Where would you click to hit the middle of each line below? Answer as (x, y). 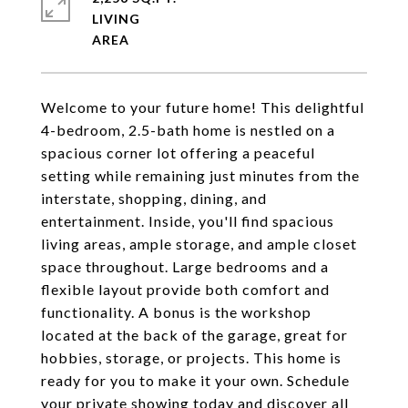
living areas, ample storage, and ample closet (199, 244)
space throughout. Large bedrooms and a (185, 266)
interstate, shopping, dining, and (154, 198)
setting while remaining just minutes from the (200, 175)
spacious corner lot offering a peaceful (178, 153)
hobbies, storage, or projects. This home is (191, 357)
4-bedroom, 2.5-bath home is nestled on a (188, 130)
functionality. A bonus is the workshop (176, 312)
